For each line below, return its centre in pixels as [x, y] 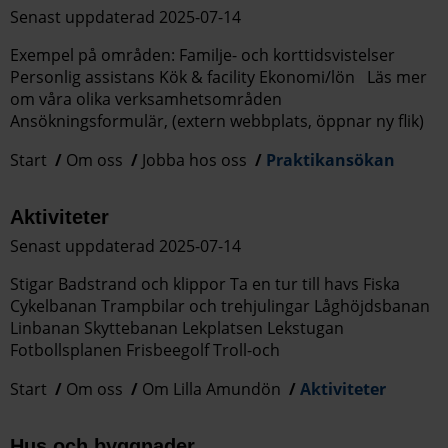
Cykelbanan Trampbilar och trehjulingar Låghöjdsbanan [220, 306]
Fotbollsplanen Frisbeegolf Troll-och [145, 350]
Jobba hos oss [194, 159]
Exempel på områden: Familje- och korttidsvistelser [202, 54]
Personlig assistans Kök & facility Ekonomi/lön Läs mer [218, 76]
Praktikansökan [330, 159]
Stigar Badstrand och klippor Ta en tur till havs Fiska [205, 284]
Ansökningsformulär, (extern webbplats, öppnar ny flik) [219, 120]
